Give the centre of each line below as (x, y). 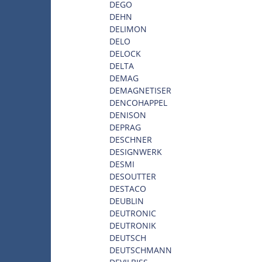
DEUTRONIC (133, 213)
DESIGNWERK (136, 151)
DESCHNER (131, 139)
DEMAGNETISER (140, 90)
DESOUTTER (133, 176)
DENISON (128, 115)
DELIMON (128, 29)
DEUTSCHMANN (141, 250)
